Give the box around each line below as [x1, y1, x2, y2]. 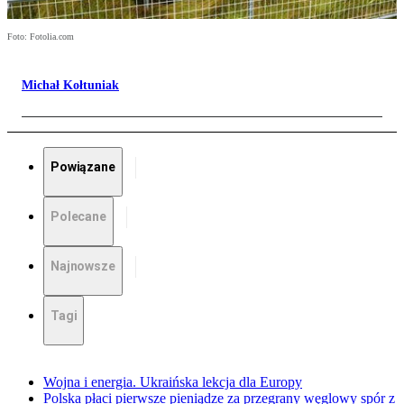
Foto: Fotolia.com [7, 32, 74, 42]
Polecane [50, 209, 106, 225]
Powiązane [50, 160, 115, 175]
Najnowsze [50, 259, 115, 274]
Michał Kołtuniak [22, 78, 119, 93]
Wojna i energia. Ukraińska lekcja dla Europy [43, 374, 302, 390]
